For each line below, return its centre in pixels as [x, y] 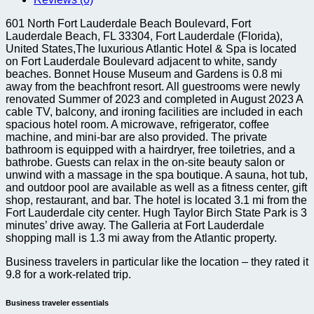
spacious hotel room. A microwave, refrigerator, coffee [137, 125]
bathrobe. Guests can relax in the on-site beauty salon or [145, 163]
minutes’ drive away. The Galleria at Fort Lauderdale [135, 226]
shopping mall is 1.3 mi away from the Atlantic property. [141, 238]
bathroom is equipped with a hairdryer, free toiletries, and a [150, 150]
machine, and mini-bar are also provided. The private [136, 137]
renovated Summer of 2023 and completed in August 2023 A [154, 100]
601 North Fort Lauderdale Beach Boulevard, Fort [128, 24]
